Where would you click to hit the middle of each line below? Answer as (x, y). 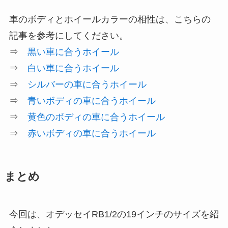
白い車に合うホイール (73, 68)
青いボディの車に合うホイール (91, 101)
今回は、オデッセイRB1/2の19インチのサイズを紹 (114, 214)
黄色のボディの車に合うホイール (96, 117)
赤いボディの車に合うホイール (91, 134)
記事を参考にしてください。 (68, 36)
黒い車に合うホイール (73, 52)
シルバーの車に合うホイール (87, 85)
